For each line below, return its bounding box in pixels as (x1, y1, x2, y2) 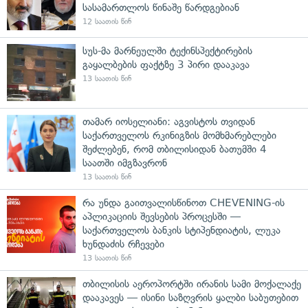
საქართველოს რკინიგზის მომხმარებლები (82, 129, 276, 142)
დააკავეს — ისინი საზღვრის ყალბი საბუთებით (82, 291, 298, 304)
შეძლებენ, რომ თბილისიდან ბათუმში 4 (82, 142, 267, 155)
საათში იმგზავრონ (82, 156, 167, 169)
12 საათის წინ (82, 16, 131, 26)
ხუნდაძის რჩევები (82, 237, 164, 250)
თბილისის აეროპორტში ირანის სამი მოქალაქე (82, 277, 301, 290)
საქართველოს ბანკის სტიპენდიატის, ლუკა (82, 223, 280, 236)
